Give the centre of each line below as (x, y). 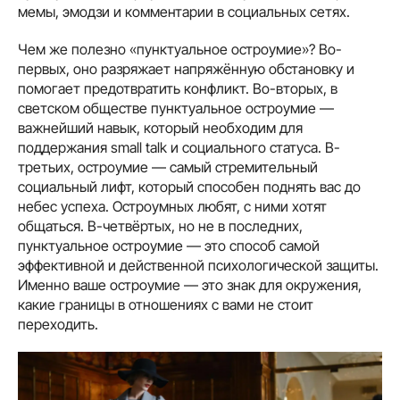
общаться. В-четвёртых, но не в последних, (160, 225)
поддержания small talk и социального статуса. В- (179, 147)
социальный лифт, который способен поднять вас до (189, 186)
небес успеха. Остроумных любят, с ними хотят (172, 206)
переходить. (58, 324)
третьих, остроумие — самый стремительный (168, 167)
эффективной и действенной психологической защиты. (198, 265)
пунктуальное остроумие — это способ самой (169, 245)
